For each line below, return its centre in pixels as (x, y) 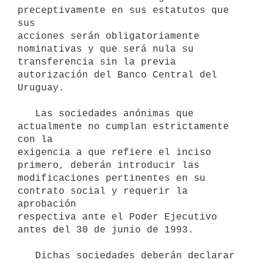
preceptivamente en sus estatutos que (123, 10)
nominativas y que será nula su (106, 49)
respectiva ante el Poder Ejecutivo (117, 217)
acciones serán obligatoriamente (109, 36)
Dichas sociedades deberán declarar (26, 256)
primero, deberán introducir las (109, 165)
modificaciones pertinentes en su (112, 178)
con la (35, 139)
